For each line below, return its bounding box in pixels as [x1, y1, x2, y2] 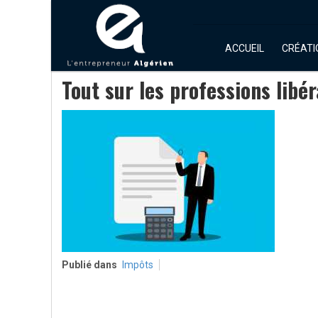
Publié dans [62, 259, 117, 270]
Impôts [122, 259, 153, 270]
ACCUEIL [225, 43, 264, 54]
